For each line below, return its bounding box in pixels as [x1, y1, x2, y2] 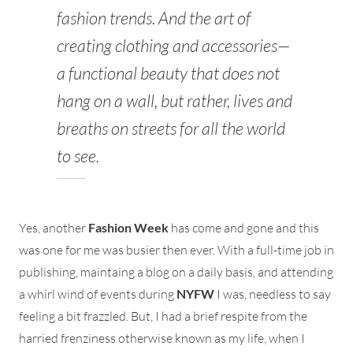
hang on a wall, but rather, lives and [57, 89, 292, 111]
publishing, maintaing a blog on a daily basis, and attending [19, 263, 333, 280]
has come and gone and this [169, 219, 319, 236]
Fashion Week [88, 219, 169, 235]
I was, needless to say [214, 285, 331, 302]
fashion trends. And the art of [57, 6, 251, 28]
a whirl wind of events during [19, 285, 176, 302]
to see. [57, 144, 99, 166]
